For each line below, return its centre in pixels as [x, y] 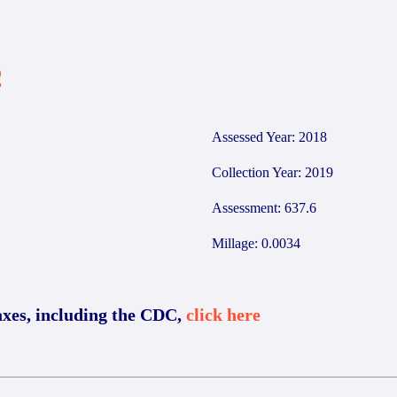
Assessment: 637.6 [264, 208]
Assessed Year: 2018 [269, 137]
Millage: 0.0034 [256, 243]
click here [223, 315]
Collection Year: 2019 [272, 172]
